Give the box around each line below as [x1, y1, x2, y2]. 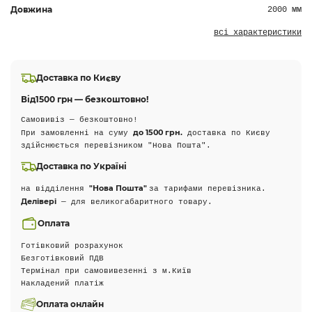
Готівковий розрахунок [21, 242, 123, 250]
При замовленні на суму [21, 129, 133, 137]
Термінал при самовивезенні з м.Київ [21, 267, 192, 275]
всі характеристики [214, 28, 302, 38]
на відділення [21, 185, 89, 193]
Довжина [10, 4, 52, 15]
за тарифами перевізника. [149, 185, 266, 193]
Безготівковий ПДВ [21, 254, 104, 263]
